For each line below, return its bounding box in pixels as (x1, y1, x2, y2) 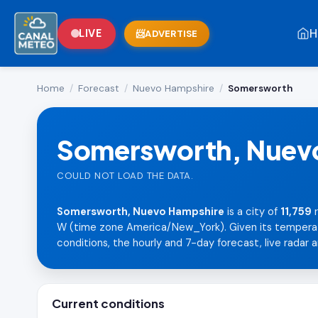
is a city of (224, 204, 280, 219)
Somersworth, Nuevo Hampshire (57, 204, 224, 219)
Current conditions (52, 296, 165, 311)
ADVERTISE (145, 27, 198, 40)
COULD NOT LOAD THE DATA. (57, 169, 193, 182)
